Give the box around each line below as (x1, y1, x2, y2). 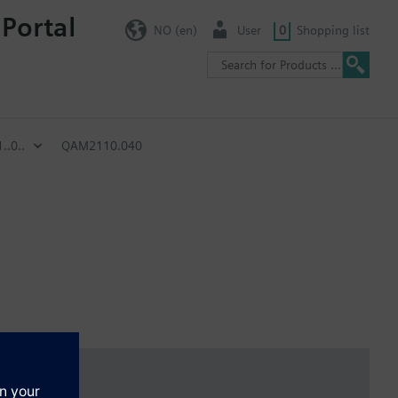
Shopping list (297, 22, 370, 37)
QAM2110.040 (61, 138, 142, 153)
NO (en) (153, 22, 197, 37)
